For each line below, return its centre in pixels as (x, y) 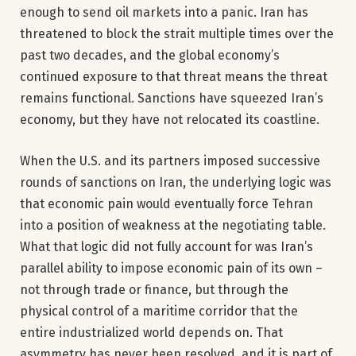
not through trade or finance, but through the (154, 289)
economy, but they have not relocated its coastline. (170, 120)
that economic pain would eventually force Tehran (166, 203)
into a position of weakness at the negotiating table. (173, 225)
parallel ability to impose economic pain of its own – (171, 268)
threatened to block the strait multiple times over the (177, 34)
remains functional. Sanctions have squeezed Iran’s (172, 99)
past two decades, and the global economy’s (150, 56)
